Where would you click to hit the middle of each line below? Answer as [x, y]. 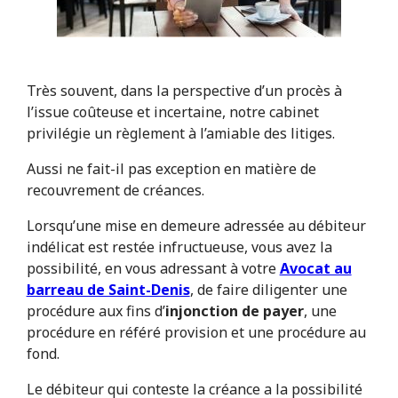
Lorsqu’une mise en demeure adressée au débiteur [196, 226]
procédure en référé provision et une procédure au [196, 333]
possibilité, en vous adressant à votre [151, 269]
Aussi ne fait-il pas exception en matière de [171, 169]
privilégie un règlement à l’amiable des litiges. [180, 134]
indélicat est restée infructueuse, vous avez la [179, 247]
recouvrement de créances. [115, 191]
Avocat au [315, 269]
